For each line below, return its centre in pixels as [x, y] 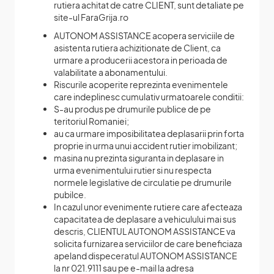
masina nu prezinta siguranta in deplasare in [139, 157]
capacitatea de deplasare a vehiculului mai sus [145, 219]
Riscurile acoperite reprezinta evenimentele [141, 84]
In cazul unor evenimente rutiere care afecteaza [148, 206]
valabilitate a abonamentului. [111, 72]
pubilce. [70, 194]
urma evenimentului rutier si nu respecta [133, 170]
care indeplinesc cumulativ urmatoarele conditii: [149, 96]
